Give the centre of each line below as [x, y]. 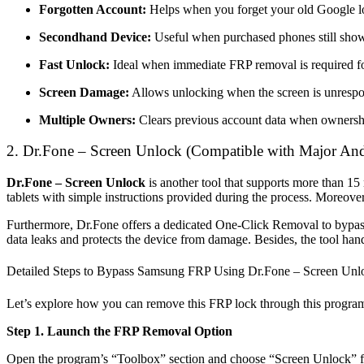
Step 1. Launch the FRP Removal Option [119, 331]
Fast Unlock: [74, 64]
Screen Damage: [84, 92]
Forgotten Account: [93, 9]
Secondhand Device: [97, 37]
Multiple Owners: [89, 119]
